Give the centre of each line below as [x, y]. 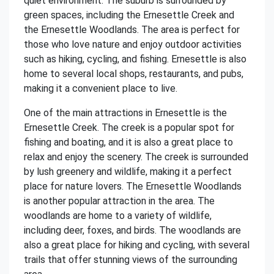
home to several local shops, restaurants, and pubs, [134, 74]
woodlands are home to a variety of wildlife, [118, 216]
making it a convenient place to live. [101, 88]
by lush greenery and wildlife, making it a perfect [128, 172]
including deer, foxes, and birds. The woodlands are [132, 230]
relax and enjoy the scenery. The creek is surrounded [136, 157]
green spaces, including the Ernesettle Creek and [129, 15]
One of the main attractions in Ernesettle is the [125, 113]
